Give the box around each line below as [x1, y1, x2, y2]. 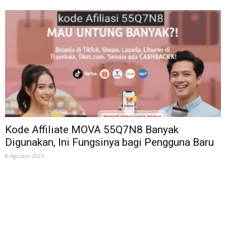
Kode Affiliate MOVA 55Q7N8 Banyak [5, 123, 179, 136]
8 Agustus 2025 [5, 151, 44, 159]
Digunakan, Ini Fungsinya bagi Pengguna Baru [5, 136, 214, 148]
